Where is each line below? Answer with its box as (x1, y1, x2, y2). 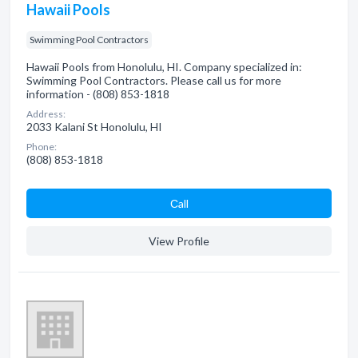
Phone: (26, 141, 57, 153)
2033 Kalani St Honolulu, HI (26, 120, 162, 133)
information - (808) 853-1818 (26, 87, 169, 101)
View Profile (149, 234, 209, 248)
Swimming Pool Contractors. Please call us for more (26, 74, 281, 87)
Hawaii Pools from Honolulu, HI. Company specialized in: (26, 60, 302, 74)
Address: (26, 108, 66, 120)
